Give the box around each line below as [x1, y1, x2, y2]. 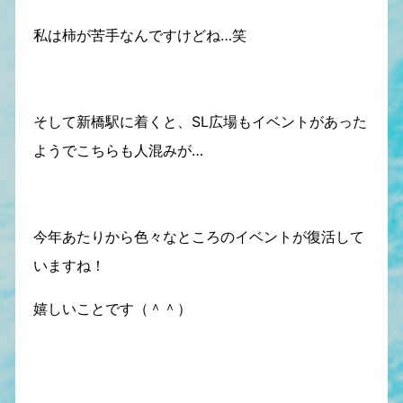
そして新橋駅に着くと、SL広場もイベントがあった [32, 112, 367, 130]
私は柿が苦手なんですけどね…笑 [32, 26, 246, 44]
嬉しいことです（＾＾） [32, 300, 192, 318]
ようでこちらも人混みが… [32, 141, 203, 159]
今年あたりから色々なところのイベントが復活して [32, 228, 364, 246]
